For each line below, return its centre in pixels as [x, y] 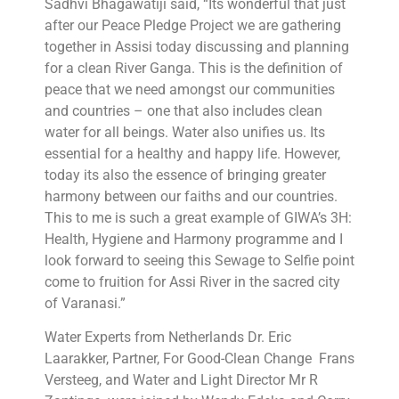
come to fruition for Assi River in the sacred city [192, 281]
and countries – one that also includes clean [183, 110]
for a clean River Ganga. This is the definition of [194, 68]
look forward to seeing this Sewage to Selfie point [199, 260]
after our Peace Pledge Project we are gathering [193, 25]
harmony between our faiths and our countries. [191, 196]
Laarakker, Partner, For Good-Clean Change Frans [199, 359]
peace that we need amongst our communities [190, 89]
